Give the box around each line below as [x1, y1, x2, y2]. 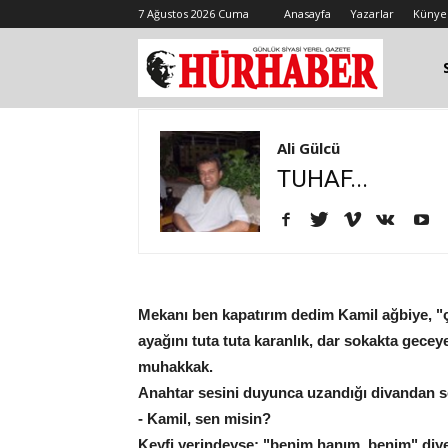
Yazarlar [350, 6, 394, 21]
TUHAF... [277, 165, 368, 193]
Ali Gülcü [277, 138, 340, 158]
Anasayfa [284, 6, 331, 21]
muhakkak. [138, 358, 213, 376]
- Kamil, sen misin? [138, 410, 271, 428]
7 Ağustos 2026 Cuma [138, 6, 249, 21]
